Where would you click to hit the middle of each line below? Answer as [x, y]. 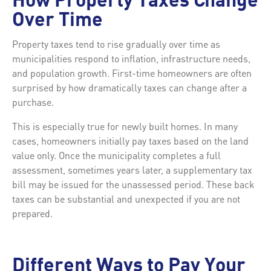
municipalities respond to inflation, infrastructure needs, [131, 58]
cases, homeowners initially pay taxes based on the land [130, 140]
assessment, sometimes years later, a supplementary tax [132, 169]
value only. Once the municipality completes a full [116, 155]
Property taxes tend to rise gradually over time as [116, 44]
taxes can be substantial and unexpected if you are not [126, 198]
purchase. [33, 102]
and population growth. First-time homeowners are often [132, 73]
